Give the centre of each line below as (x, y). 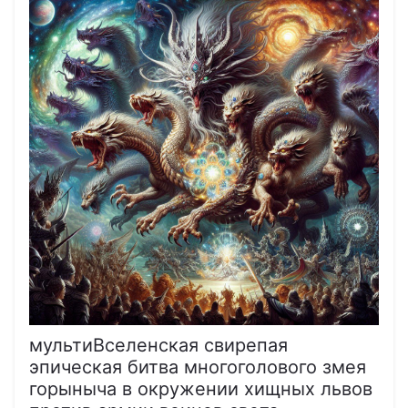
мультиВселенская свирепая (158, 345)
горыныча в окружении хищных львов (201, 388)
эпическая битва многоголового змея (198, 367)
